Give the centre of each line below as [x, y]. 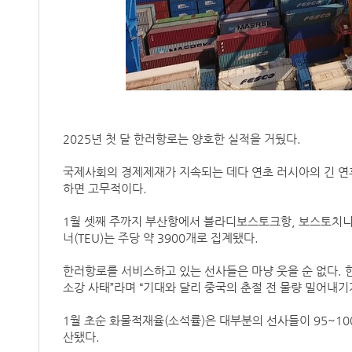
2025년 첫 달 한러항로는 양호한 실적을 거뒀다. [181, 139]
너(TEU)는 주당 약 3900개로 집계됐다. [160, 238]
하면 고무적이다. [104, 189]
